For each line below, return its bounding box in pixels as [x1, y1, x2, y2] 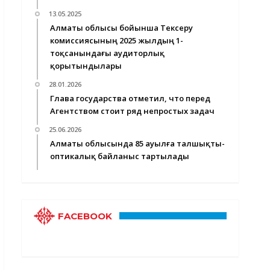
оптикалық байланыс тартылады [50, 151, 189, 162]
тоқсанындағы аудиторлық [50, 48, 165, 58]
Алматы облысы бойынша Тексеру [50, 22, 193, 33]
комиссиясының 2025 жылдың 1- [50, 35, 183, 46]
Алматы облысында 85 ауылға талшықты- [50, 138, 225, 149]
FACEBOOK [58, 210, 112, 222]
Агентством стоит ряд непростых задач [50, 105, 215, 116]
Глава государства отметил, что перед [50, 93, 210, 104]
